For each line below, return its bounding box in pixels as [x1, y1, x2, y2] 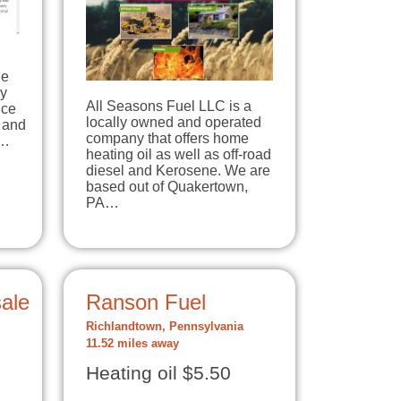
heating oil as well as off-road [86, 147, 271, 163]
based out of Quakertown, [86, 179, 248, 195]
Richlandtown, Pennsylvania [86, 320, 243, 334]
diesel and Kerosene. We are [86, 163, 270, 179]
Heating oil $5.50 [86, 363, 231, 385]
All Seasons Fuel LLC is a [86, 98, 252, 115]
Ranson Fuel [86, 290, 206, 315]
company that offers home [86, 131, 249, 147]
